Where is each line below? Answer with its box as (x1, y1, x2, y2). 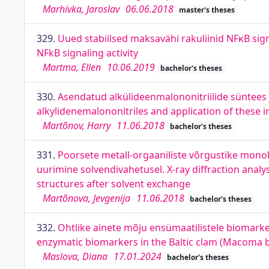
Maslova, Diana (43, 250, 107, 263)
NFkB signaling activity (37, 46, 138, 59)
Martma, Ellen (43, 61, 101, 74)
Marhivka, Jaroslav (43, 2, 119, 16)
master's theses (178, 5, 235, 15)
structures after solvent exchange (37, 177, 190, 190)
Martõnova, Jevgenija (43, 192, 130, 205)
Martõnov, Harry (43, 119, 110, 132)
